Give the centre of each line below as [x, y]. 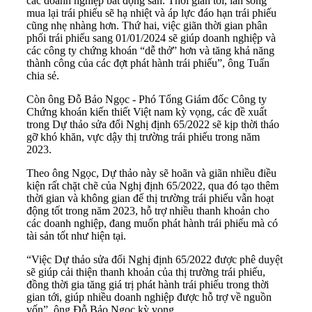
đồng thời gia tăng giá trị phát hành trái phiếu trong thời [148, 285]
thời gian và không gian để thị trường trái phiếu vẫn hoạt [150, 198]
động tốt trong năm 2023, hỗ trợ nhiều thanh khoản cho [148, 211]
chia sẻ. [43, 76]
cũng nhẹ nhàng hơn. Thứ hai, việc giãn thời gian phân [147, 26]
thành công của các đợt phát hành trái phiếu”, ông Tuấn [148, 63]
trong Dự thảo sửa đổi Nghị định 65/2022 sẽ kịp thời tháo [153, 125]
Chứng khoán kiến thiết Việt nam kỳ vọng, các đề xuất [147, 112]
